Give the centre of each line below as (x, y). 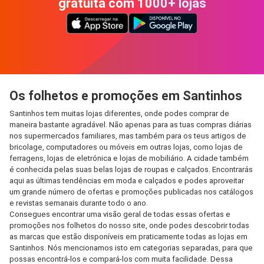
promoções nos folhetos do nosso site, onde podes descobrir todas (129, 225)
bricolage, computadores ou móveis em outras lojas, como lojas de (126, 147)
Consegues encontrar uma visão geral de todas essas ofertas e (120, 214)
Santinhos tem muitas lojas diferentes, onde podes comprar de (119, 113)
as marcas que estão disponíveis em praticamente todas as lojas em (128, 237)
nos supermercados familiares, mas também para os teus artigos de (128, 136)
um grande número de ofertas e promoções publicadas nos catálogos (131, 192)
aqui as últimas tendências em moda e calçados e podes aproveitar (127, 181)
